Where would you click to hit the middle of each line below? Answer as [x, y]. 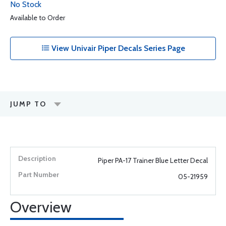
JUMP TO [28, 104]
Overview [41, 207]
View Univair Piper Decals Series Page [117, 48]
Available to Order [38, 18]
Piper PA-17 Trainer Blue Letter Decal [153, 160]
